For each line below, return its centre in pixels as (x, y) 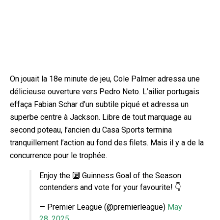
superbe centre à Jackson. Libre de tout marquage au (101, 117)
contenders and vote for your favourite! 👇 (110, 187)
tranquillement (35, 142)
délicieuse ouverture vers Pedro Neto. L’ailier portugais (105, 91)
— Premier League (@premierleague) (103, 207)
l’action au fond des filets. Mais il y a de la (132, 142)
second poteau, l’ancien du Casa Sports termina (91, 130)
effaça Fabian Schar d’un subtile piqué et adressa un (99, 104)
